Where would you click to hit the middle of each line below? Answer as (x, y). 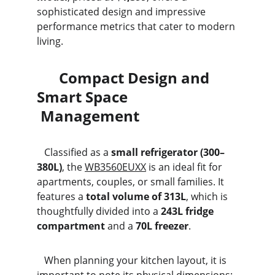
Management (88, 116)
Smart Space (137, 97)
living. (50, 41)
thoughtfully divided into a (99, 211)
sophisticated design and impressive (122, 12)
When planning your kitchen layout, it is (41, 260)
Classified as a (78, 152)
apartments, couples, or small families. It (132, 182)
